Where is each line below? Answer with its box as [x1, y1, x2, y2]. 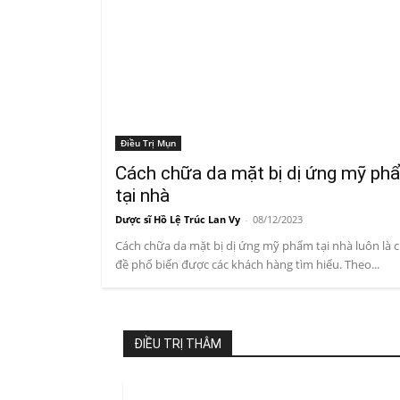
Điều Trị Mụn [121, 137, 176, 150]
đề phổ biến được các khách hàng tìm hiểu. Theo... [115, 256, 379, 273]
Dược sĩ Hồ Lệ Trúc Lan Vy [115, 212, 240, 227]
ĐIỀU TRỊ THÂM [134, 337, 221, 352]
